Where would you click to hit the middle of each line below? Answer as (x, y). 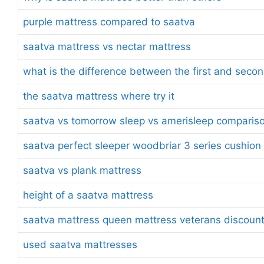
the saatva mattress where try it (99, 96)
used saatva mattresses (80, 244)
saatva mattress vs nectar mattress (107, 46)
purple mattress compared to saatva (109, 22)
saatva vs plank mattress (82, 170)
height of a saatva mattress (88, 195)
